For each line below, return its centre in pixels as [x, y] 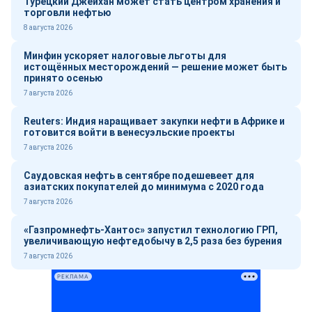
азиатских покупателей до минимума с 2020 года [144, 187]
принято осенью [63, 78]
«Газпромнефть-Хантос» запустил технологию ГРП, [151, 230]
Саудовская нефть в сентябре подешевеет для [139, 175]
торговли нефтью [68, 13]
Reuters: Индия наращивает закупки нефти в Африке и [154, 121]
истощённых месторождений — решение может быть [155, 67]
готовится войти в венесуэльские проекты [129, 132]
